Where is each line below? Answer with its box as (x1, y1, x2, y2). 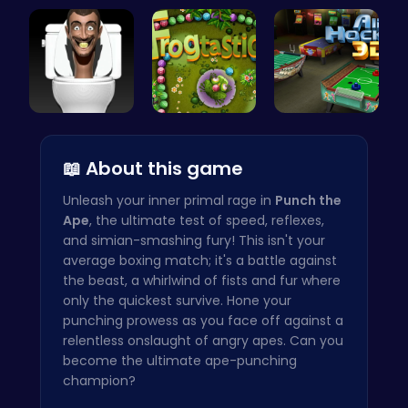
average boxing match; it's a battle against (63, 251, 337, 270)
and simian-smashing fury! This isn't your (63, 231, 325, 250)
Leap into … (168, 120, 240, 139)
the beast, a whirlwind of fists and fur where (63, 271, 341, 291)
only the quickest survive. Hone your (63, 291, 291, 311)
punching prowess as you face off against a (63, 311, 343, 331)
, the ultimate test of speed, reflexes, (89, 211, 324, 230)
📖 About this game (63, 156, 243, 182)
